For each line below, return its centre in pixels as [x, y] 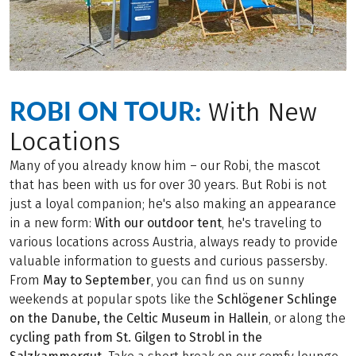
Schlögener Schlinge [277, 299]
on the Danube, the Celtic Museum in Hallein [139, 318]
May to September [97, 280]
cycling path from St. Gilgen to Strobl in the [136, 337]
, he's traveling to [272, 223]
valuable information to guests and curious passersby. [168, 261]
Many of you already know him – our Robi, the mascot [165, 166]
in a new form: [52, 223]
